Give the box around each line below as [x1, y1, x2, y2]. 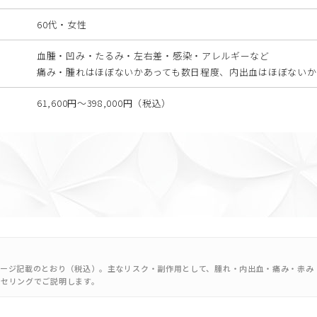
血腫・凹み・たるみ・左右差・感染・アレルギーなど [37, 49, 270, 62]
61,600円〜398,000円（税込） [37, 96, 172, 110]
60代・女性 [37, 18, 87, 31]
